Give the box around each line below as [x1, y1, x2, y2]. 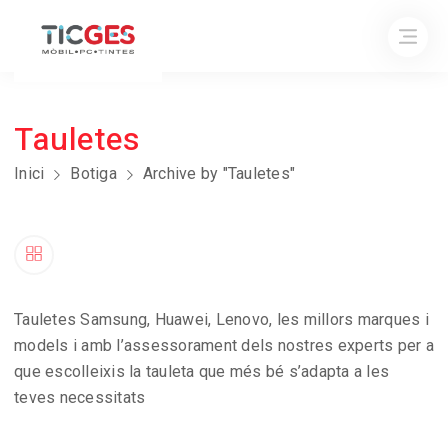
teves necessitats [14, 387, 146, 407]
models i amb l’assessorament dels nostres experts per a [14, 335, 434, 355]
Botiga [70, 163, 117, 183]
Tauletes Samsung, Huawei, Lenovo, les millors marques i [14, 309, 429, 329]
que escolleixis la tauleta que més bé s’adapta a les [14, 361, 389, 381]
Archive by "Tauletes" [142, 163, 295, 183]
